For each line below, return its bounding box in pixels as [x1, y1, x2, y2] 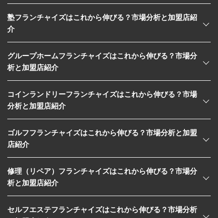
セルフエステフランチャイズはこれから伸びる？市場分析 [7, 203, 197, 215]
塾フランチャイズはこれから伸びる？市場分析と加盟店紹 [7, 11, 197, 22]
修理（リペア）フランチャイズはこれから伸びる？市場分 [7, 165, 197, 176]
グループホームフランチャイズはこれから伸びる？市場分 [7, 50, 197, 61]
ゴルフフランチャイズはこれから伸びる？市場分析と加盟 [7, 127, 197, 138]
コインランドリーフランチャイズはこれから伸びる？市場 [7, 88, 197, 99]
